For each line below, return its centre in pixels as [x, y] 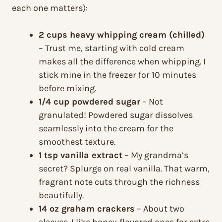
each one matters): [50, 8]
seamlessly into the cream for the [106, 129]
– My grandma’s [155, 155]
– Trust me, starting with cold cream [111, 48]
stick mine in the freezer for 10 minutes [117, 75]
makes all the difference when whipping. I [122, 62]
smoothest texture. [77, 142]
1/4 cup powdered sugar [89, 102]
